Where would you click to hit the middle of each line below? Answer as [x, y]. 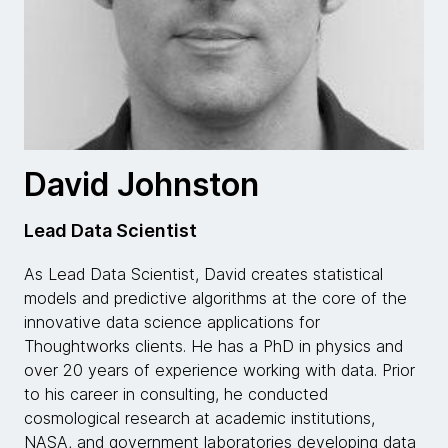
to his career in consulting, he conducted [176, 394]
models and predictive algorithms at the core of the [215, 298]
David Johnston [141, 184]
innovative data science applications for [172, 322]
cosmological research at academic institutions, [199, 418]
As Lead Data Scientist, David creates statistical [203, 274]
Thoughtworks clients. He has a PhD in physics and [213, 346]
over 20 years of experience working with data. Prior [219, 370]
